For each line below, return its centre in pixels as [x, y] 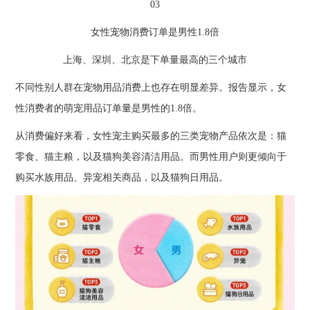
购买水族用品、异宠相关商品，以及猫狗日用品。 [122, 178]
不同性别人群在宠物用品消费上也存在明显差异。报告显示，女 [151, 88]
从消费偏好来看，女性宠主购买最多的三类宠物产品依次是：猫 [151, 136]
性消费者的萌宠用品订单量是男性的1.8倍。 [109, 109]
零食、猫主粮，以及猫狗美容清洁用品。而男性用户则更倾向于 [151, 157]
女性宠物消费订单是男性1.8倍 [155, 33]
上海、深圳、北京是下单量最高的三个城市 [155, 60]
